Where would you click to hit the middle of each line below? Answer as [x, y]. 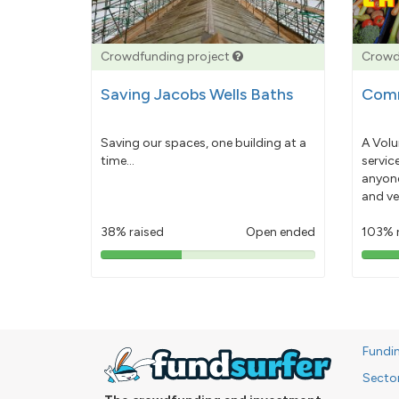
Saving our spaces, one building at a [204, 142]
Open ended [280, 232]
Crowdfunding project [167, 57]
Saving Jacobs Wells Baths [197, 94]
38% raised [132, 232]
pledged [159, 276]
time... [118, 160]
